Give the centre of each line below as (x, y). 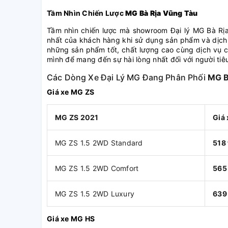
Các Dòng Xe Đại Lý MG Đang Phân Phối (127, 78)
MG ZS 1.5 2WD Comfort (97, 168)
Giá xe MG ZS (70, 92)
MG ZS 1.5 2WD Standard (99, 143)
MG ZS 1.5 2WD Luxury (95, 194)
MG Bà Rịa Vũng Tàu (162, 13)
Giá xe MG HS (71, 219)
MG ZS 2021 (77, 118)
